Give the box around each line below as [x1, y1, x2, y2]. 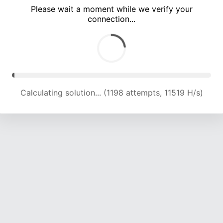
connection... [88, 14, 135, 24]
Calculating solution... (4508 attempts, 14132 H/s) [18, 88, 205, 98]
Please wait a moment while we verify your [30, 4, 193, 14]
